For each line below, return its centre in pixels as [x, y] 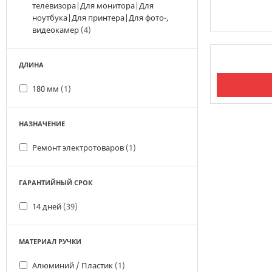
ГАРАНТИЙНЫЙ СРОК [56, 182]
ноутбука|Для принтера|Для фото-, [100, 18]
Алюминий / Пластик [73, 265]
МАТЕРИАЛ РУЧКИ [50, 241]
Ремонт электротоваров [79, 148]
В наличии [237, 38]
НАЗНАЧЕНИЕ [42, 124]
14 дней [48, 206]
